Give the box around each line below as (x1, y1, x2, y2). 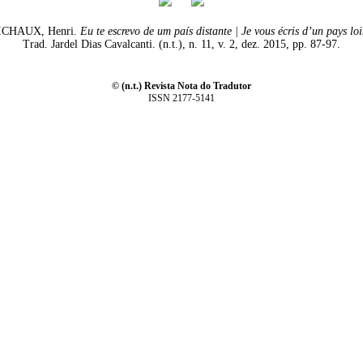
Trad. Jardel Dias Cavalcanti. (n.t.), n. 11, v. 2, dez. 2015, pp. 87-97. (22, 38, 340, 50)
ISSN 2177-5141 (147, 92, 215, 104)
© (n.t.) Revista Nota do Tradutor (111, 80, 251, 92)
